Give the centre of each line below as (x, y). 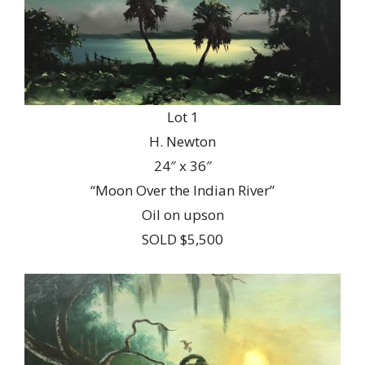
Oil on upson (182, 215)
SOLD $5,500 (182, 240)
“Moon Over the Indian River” (182, 191)
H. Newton (182, 142)
